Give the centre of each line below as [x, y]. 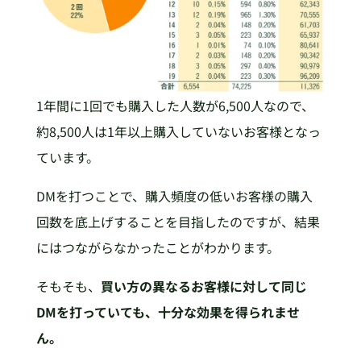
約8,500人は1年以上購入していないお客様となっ [178, 131]
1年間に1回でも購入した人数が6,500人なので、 [175, 105]
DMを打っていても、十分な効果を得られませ [168, 311]
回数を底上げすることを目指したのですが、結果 [178, 221]
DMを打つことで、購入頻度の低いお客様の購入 [174, 195]
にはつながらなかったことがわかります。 [158, 247]
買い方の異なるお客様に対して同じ [203, 286]
